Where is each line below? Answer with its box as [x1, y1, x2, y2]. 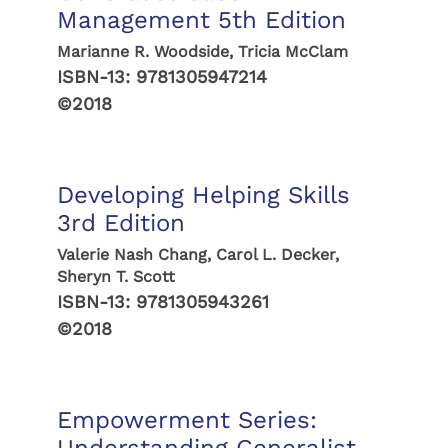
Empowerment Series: [56, 406, 317, 434]
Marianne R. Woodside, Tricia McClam [56, 42, 348, 61]
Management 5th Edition [56, 6, 346, 34]
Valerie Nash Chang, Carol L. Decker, [56, 245, 339, 264]
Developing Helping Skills [56, 181, 350, 209]
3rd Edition [56, 209, 185, 237]
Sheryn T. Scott [56, 267, 175, 286]
